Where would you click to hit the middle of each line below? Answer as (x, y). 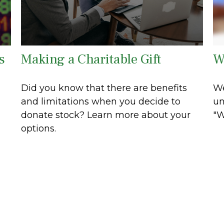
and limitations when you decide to (101, 102)
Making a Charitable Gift (91, 59)
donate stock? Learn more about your (106, 115)
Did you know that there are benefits (104, 88)
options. (39, 129)
